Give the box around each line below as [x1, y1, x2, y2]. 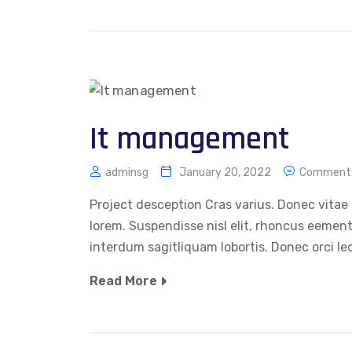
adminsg [105, 165, 148, 179]
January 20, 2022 [179, 165, 271, 179]
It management [90, 119, 289, 159]
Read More [90, 273, 157, 288]
